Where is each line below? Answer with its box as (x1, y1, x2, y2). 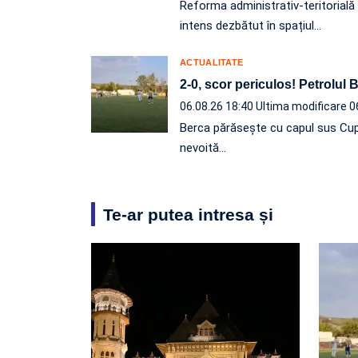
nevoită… (180, 140, 226, 155)
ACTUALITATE (180, 57, 244, 67)
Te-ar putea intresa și (103, 205, 273, 224)
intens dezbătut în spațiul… (180, 18, 321, 33)
